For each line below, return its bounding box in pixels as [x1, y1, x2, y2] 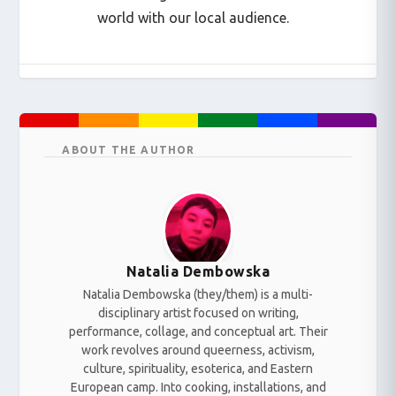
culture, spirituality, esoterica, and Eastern [83, 362, 313, 377]
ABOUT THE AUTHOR [62, 144, 195, 156]
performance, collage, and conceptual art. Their [68, 324, 328, 339]
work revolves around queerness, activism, [81, 343, 315, 358]
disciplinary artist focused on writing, [97, 306, 299, 321]
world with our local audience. [97, 10, 290, 27]
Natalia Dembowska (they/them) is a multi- [83, 287, 313, 302]
